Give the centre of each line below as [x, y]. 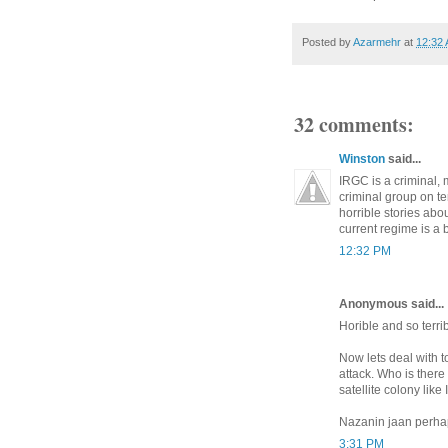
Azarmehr [377, 42]
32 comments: [354, 124]
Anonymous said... [391, 303]
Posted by [327, 42]
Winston [362, 158]
